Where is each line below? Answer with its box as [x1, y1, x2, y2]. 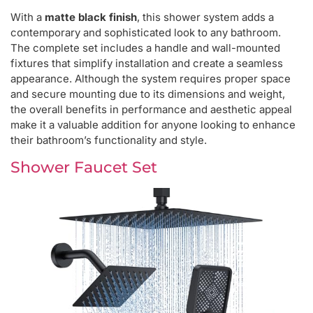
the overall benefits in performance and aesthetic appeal [10, 103, 292, 117]
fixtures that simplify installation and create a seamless [10, 57, 283, 71]
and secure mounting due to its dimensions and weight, [10, 87, 285, 101]
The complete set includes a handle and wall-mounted [10, 41, 280, 55]
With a [10, 10, 45, 24]
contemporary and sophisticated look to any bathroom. [10, 26, 281, 40]
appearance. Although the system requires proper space [10, 72, 291, 86]
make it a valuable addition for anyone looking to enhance [10, 118, 296, 132]
